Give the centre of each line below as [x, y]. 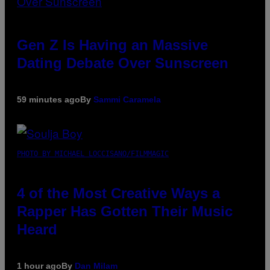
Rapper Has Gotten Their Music [125, 212]
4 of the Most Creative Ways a [118, 193]
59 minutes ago [49, 100]
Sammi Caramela [127, 100]
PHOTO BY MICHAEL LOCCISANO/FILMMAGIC [93, 154]
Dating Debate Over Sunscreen [123, 63]
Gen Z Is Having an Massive [112, 45]
